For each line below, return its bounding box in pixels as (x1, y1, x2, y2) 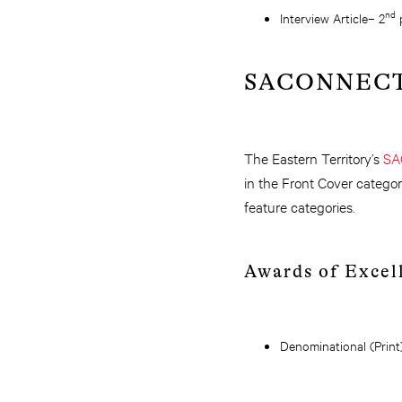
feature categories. (244, 197, 359, 215)
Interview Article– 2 (280, 9, 385, 26)
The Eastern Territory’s (244, 148, 383, 167)
